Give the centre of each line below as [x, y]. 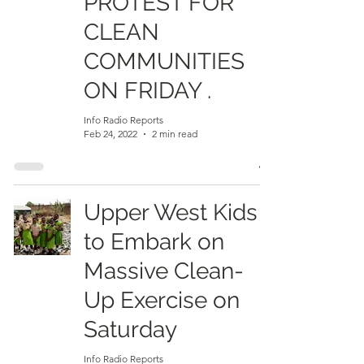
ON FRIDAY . [147, 91]
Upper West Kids [171, 212]
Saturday [130, 329]
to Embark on [154, 242]
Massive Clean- [164, 271]
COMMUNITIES [164, 61]
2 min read [175, 134]
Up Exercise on [162, 300]
